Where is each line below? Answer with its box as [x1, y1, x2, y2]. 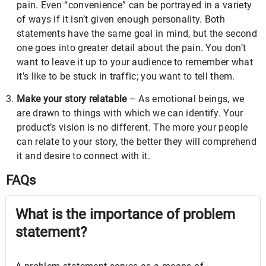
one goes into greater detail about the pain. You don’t [17, 42, 246, 53]
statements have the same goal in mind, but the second [17, 28, 257, 39]
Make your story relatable [17, 93, 127, 104]
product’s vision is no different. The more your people [17, 122, 248, 133]
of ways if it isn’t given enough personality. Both [17, 14, 225, 25]
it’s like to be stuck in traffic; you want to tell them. [17, 71, 235, 82]
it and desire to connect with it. [17, 150, 150, 161]
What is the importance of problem [15, 206, 235, 223]
